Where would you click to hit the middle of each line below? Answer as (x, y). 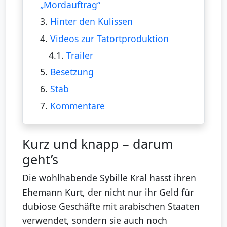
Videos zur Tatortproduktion (109, 38)
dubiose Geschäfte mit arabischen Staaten (111, 206)
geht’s (40, 159)
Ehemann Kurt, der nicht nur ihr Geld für (108, 192)
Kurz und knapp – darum (98, 144)
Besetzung (72, 72)
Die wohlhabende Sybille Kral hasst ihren (109, 178)
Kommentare (77, 106)
